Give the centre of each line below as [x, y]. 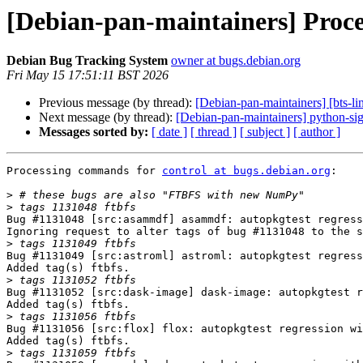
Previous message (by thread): [117, 103]
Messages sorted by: [94, 132]
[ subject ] [265, 132]
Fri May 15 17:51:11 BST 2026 [88, 75]
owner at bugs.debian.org [236, 61]
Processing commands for [84, 171]
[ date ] [169, 132]
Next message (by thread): [107, 117]
